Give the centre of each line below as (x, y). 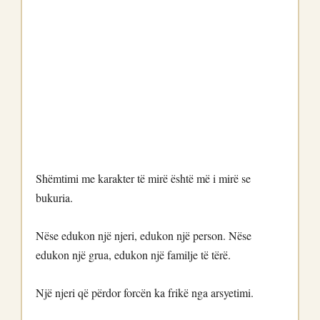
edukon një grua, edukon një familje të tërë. (133, 255)
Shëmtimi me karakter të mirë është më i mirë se (143, 178)
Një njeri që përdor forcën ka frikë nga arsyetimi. (145, 292)
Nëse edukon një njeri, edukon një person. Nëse (144, 235)
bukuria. (54, 197)
